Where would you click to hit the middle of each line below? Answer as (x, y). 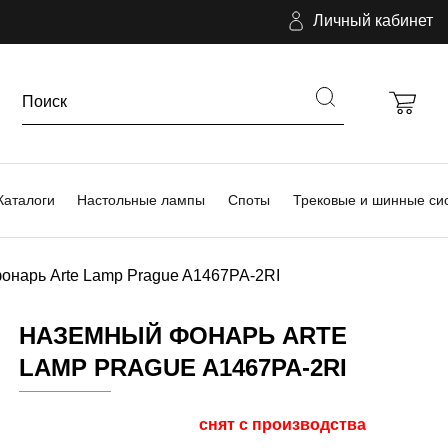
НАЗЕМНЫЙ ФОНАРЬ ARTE (182, 335)
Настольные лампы (141, 199)
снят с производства (282, 424)
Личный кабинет (373, 21)
